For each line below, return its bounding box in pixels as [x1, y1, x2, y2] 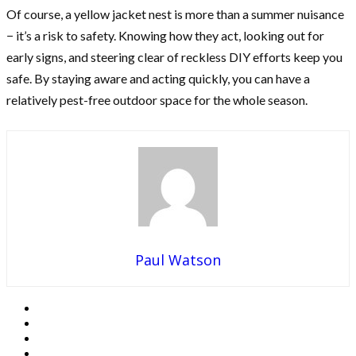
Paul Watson [135, 250, 221, 269]
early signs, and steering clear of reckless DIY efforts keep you [6, 48, 342, 64]
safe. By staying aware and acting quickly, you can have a [6, 70, 310, 86]
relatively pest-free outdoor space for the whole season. [6, 91, 308, 107]
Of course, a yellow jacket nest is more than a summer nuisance [6, 6, 344, 21]
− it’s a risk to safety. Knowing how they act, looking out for [6, 27, 324, 43]
